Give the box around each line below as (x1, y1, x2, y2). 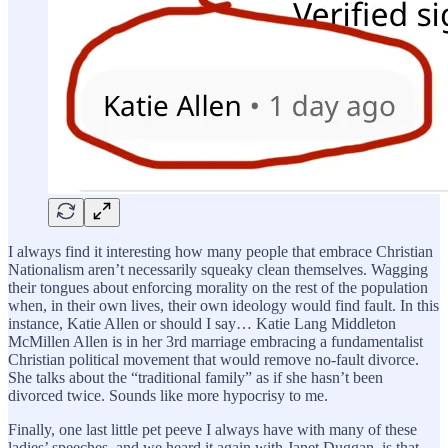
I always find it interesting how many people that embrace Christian (8, 242, 433, 260)
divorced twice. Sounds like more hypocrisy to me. (8, 386, 328, 404)
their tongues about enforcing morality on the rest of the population (8, 278, 428, 296)
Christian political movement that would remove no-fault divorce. (8, 350, 419, 368)
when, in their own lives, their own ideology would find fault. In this (8, 296, 439, 314)
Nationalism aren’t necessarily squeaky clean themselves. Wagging (8, 260, 428, 278)
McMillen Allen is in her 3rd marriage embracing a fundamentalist (8, 332, 423, 350)
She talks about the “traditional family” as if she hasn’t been (8, 368, 383, 386)
